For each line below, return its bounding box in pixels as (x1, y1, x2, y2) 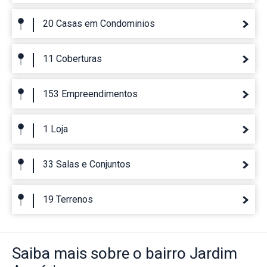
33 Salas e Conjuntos (43, 158, 131, 170)
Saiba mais (12, 244, 87, 262)
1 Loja (43, 123, 68, 135)
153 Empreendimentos (43, 88, 138, 100)
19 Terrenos (43, 193, 93, 205)
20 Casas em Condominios (43, 17, 155, 29)
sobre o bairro (87, 244, 190, 262)
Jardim (190, 244, 237, 262)
